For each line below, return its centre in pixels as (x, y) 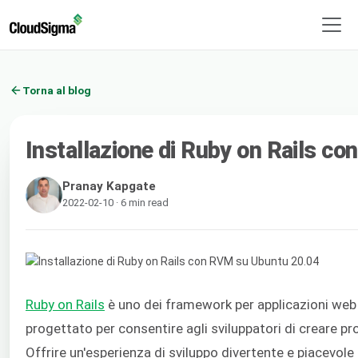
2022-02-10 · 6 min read (115, 202)
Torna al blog (57, 90)
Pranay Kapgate (109, 186)
